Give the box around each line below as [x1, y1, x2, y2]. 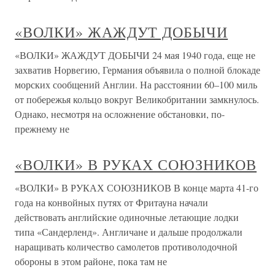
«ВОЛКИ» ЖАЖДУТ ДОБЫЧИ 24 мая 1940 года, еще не [15, 48, 255, 61]
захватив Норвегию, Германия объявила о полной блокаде [15, 63, 260, 76]
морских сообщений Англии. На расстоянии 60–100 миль [15, 78, 257, 91]
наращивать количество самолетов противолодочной [15, 240, 238, 253]
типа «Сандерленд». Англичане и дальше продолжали [15, 225, 242, 238]
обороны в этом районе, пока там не [15, 255, 167, 268]
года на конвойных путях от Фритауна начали [15, 196, 208, 209]
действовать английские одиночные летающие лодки [15, 211, 239, 223]
